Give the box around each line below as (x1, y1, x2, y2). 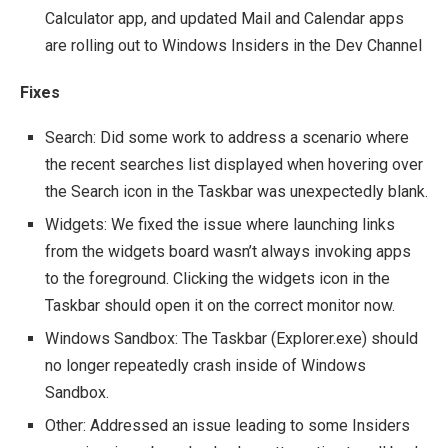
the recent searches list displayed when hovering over (45, 155, 423, 174)
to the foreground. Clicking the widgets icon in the (45, 269, 390, 288)
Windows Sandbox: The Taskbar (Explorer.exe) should (45, 329, 418, 348)
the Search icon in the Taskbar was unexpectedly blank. (45, 182, 428, 201)
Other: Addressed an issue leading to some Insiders (45, 416, 410, 435)
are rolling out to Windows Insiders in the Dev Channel (45, 36, 422, 55)
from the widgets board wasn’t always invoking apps (45, 242, 411, 261)
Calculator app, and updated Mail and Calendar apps (45, 9, 404, 28)
